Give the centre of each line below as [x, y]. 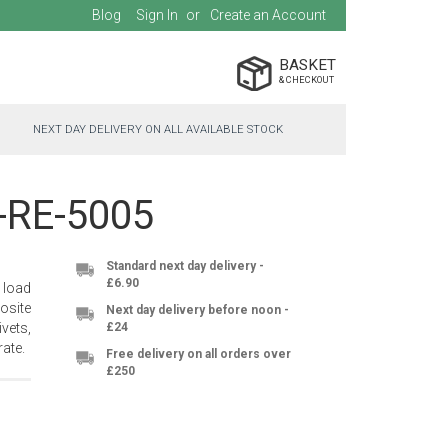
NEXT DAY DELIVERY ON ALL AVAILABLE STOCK [158, 130]
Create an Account [268, 15]
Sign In [157, 15]
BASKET [307, 65]
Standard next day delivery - [185, 266]
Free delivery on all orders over [198, 354]
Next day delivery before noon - [197, 310]
